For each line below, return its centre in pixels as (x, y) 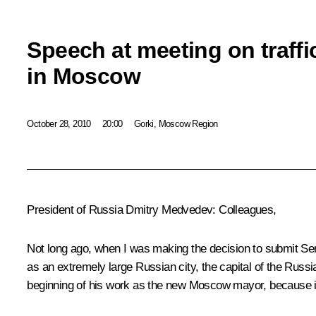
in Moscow (84, 76)
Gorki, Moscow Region (176, 123)
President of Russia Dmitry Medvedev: (121, 210)
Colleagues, (246, 210)
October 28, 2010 (59, 123)
